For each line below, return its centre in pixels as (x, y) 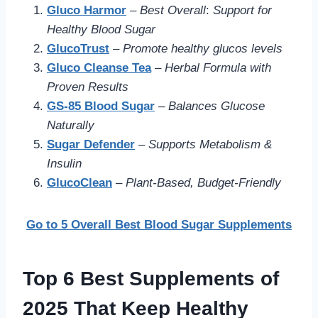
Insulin (64, 164)
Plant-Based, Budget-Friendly (203, 183)
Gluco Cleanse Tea (99, 68)
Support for (242, 10)
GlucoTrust (78, 49)
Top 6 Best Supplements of (151, 279)
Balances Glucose (216, 106)
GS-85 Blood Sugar (101, 106)
